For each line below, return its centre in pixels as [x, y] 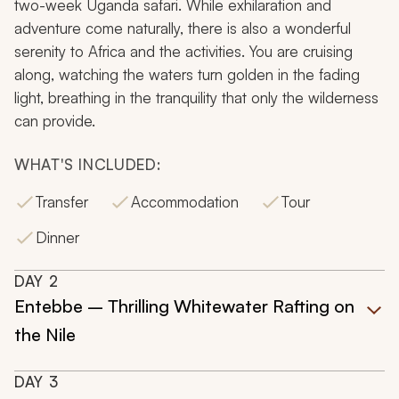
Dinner [57, 238]
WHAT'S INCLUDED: [88, 165]
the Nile [45, 335]
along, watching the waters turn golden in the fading [187, 75]
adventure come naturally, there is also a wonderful [183, 28]
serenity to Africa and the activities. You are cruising [183, 52]
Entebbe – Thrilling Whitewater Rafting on [184, 306]
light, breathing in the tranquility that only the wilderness [196, 98]
